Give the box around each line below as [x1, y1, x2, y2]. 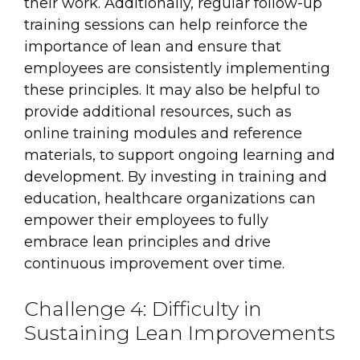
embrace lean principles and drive [24, 232, 271, 251]
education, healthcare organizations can [24, 189, 316, 207]
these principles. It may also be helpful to [24, 80, 320, 99]
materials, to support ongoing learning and [24, 145, 335, 164]
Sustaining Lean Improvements [24, 320, 335, 345]
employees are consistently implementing [24, 59, 330, 77]
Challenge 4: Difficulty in [24, 296, 262, 321]
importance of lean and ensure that [24, 37, 281, 55]
